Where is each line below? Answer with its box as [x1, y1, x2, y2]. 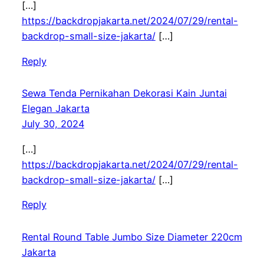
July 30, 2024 [21, 118, 84, 130]
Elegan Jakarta [21, 103, 90, 115]
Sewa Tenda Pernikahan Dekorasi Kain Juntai [21, 87, 227, 100]
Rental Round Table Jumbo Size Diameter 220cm [21, 230, 242, 243]
